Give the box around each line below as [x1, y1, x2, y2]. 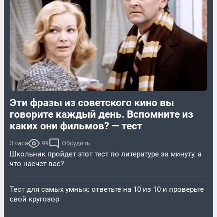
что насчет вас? [10, 159, 64, 168]
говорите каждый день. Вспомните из [10, 108, 193, 120]
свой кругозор [10, 194, 59, 203]
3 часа [10, 139, 28, 147]
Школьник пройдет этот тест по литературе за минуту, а [10, 149, 201, 158]
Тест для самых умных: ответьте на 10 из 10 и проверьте [10, 185, 204, 194]
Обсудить [62, 139, 90, 147]
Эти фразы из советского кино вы [10, 96, 174, 108]
